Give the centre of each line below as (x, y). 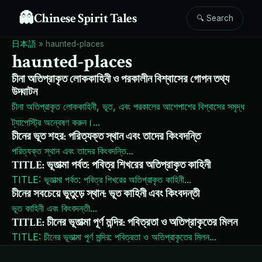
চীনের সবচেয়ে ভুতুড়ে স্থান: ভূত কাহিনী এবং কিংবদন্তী (106, 194)
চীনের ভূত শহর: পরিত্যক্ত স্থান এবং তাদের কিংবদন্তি (106, 137)
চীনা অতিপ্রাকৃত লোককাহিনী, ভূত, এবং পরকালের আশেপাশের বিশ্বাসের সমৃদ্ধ (128, 106)
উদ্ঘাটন (25, 92)
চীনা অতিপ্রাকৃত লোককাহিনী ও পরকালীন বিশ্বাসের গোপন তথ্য (120, 79)
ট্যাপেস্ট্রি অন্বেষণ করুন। (52, 122)
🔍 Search (215, 18)
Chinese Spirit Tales (85, 18)
